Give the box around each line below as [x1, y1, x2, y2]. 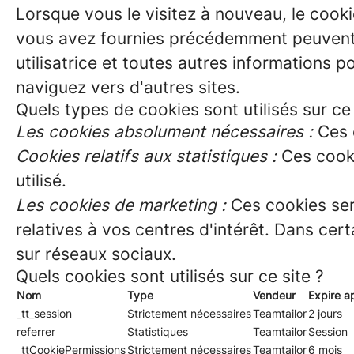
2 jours [308, 307, 342, 320]
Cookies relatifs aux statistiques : [16, 146, 277, 166]
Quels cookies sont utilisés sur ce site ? [16, 266, 324, 286]
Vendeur [253, 288, 296, 302]
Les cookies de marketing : [16, 195, 226, 215]
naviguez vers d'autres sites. [16, 77, 240, 97]
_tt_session [17, 307, 72, 320]
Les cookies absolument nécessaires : [16, 122, 313, 141]
